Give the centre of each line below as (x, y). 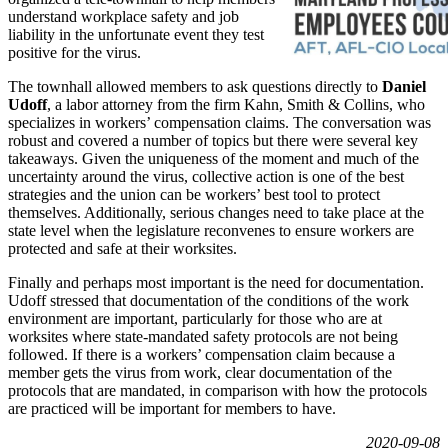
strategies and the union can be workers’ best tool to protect (194, 194)
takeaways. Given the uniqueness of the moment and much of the (213, 158)
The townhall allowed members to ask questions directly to (195, 86)
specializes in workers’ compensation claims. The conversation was (219, 122)
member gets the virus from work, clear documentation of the (200, 372)
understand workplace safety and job (123, 16)
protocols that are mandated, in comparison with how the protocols (217, 390)
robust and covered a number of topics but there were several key (213, 140)
